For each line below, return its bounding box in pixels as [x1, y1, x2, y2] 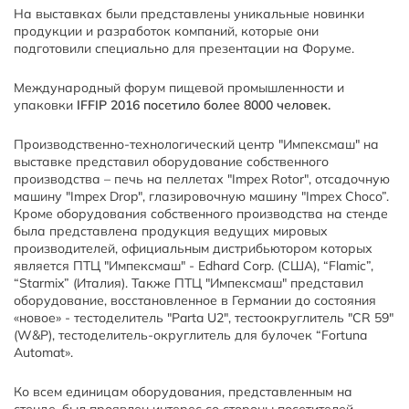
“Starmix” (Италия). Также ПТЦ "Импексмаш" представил [14, 274, 363, 291]
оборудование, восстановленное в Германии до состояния [14, 291, 376, 309]
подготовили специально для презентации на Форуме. [14, 39, 354, 57]
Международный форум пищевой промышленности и [14, 79, 344, 96]
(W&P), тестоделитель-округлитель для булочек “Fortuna [14, 326, 367, 343]
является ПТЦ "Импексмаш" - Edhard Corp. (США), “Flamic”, [14, 257, 373, 274]
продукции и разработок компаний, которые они [14, 22, 319, 39]
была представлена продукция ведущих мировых [14, 222, 328, 239]
